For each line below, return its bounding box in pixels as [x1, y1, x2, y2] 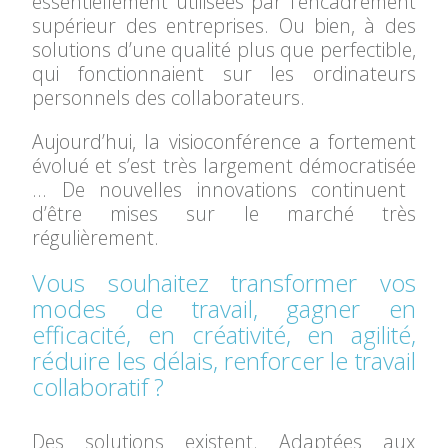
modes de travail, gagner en [32, 292, 416, 325]
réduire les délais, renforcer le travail [32, 344, 416, 377]
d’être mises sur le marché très [32, 200, 416, 227]
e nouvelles [74, 176, 197, 203]
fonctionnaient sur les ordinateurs [77, 60, 416, 87]
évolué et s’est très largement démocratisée [32, 152, 416, 179]
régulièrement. [32, 224, 160, 251]
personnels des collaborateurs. [32, 84, 311, 111]
